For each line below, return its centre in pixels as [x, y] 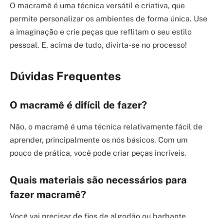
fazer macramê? [48, 195]
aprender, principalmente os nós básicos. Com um [99, 140]
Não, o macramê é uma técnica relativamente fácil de [106, 127]
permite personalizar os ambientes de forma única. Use [109, 19]
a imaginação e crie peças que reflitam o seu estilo [101, 32]
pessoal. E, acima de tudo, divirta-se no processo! [98, 45]
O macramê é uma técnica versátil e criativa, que [97, 6]
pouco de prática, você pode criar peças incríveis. [98, 153]
